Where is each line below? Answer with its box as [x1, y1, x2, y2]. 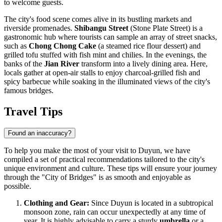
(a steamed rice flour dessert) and [96, 41, 201, 50]
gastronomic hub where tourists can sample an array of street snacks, [4, 32, 217, 41]
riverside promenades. [4, 23, 74, 32]
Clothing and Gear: [24, 199, 89, 208]
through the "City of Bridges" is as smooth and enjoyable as [4, 173, 191, 182]
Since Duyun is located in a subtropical [89, 199, 213, 208]
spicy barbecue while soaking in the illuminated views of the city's [4, 77, 210, 86]
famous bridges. [4, 86, 54, 95]
